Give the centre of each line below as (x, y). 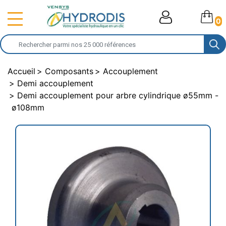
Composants (69, 71)
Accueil (21, 71)
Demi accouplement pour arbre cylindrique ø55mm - (118, 95)
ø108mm (28, 107)
